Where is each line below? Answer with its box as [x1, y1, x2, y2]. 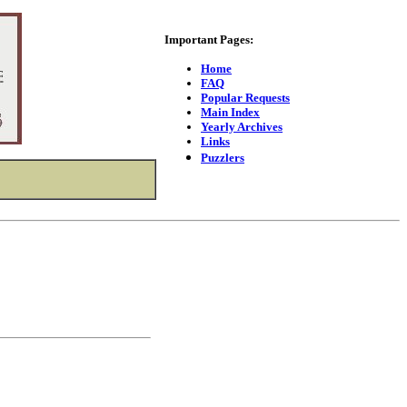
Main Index [201, 105, 260, 119]
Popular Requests [201, 91, 290, 104]
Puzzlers [201, 151, 244, 164]
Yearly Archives [201, 120, 283, 134]
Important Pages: [164, 33, 253, 46]
